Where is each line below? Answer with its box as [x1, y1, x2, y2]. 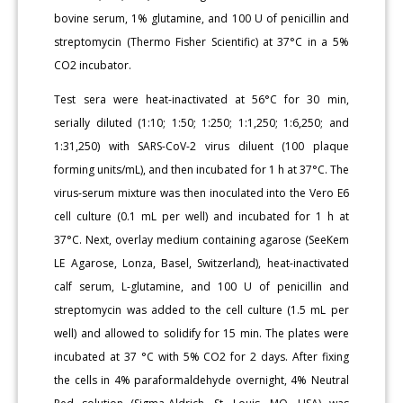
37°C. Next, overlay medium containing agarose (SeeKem [54, 231, 349, 247]
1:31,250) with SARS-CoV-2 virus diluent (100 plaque [54, 138, 349, 154]
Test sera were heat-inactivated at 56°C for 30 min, [54, 91, 349, 107]
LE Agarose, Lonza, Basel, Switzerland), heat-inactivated [54, 255, 349, 271]
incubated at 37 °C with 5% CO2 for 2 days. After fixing [54, 348, 349, 364]
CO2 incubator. [54, 57, 132, 73]
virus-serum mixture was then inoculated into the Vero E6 [54, 184, 349, 201]
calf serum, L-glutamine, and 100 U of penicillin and [54, 278, 349, 294]
